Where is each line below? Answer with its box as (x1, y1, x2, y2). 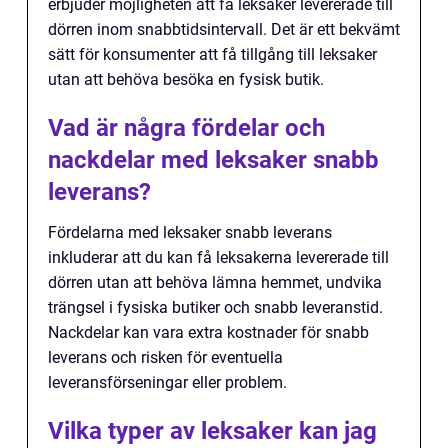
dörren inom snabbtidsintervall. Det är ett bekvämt (48, 20, 400, 40)
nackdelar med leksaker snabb (48, 146, 379, 175)
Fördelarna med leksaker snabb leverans (48, 223, 332, 243)
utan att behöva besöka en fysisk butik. (48, 70, 324, 90)
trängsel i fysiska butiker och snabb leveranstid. (48, 298, 383, 318)
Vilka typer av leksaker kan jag (48, 417, 377, 446)
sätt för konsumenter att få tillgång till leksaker (48, 45, 377, 65)
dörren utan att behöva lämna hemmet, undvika (48, 273, 382, 293)
